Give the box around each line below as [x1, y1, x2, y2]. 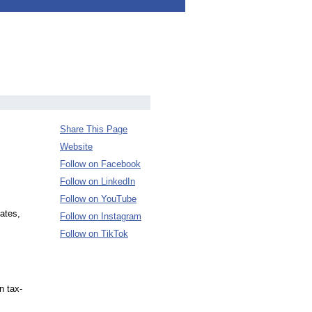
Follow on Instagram [60, 211, 141, 221]
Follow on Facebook [60, 159, 141, 169]
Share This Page [60, 124, 127, 134]
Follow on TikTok [60, 228, 128, 239]
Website [60, 141, 93, 152]
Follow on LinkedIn [60, 176, 135, 187]
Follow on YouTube [60, 194, 136, 204]
